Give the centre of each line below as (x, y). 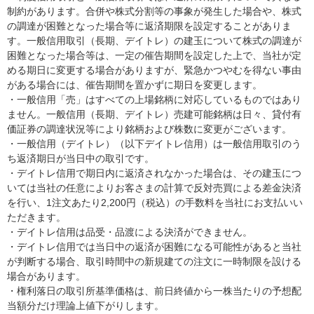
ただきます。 (36, 218)
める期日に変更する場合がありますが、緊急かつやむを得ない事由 (154, 70)
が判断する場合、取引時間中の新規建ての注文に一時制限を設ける (154, 262)
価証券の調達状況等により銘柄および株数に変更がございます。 (149, 129)
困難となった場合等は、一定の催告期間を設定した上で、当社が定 (154, 56)
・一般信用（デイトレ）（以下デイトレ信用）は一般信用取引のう (154, 144)
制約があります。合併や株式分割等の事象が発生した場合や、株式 (154, 12)
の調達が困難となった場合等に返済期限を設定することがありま (149, 26)
